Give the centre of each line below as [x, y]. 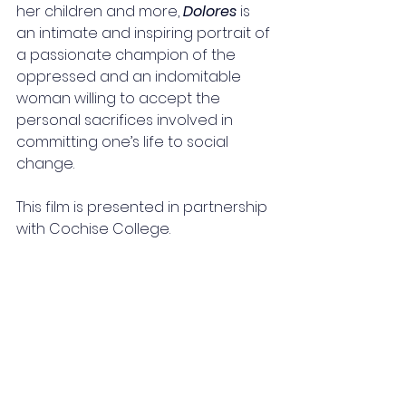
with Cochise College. [93, 229]
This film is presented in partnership [144, 208]
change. [45, 164]
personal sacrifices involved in [126, 121]
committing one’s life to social [124, 142]
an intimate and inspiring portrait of [145, 34]
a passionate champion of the [128, 55]
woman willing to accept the [120, 99]
